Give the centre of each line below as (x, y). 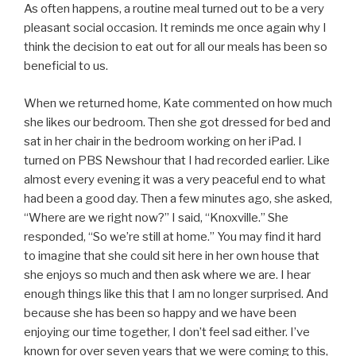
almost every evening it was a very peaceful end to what (175, 179)
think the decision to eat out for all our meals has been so (176, 47)
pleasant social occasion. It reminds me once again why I (175, 28)
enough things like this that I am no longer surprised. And (176, 294)
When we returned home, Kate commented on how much (178, 103)
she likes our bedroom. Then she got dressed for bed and (177, 122)
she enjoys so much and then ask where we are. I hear (167, 275)
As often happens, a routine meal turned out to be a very (174, 9)
